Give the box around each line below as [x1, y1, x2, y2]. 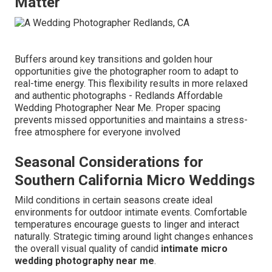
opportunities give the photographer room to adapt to [15, 66, 239, 78]
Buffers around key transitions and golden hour [15, 53, 212, 66]
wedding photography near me [15, 255, 154, 267]
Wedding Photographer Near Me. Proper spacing [15, 102, 220, 114]
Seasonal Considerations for [15, 154, 203, 171]
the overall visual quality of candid [15, 243, 161, 255]
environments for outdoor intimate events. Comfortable [15, 206, 247, 219]
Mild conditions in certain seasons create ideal [15, 194, 212, 206]
